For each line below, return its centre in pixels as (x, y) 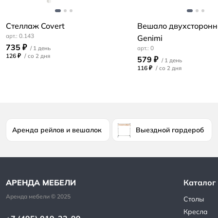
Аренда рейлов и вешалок (57, 130)
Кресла (195, 212)
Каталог (199, 183)
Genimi (150, 38)
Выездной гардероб (170, 130)
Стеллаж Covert (35, 26)
